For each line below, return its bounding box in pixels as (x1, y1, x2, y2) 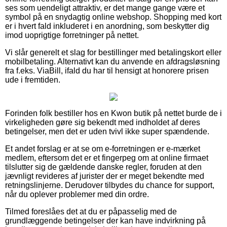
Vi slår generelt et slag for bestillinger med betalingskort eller (5, 48, 221, 57)
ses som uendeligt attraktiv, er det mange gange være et (5, 3, 205, 12)
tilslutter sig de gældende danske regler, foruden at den (5, 162, 202, 171)
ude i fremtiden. (5, 75, 60, 84)
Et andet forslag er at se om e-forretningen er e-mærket (5, 144, 200, 153)
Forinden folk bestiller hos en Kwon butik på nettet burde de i (5, 108, 222, 118)
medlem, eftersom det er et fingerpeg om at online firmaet (5, 153, 208, 162)
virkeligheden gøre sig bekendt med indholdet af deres (5, 118, 200, 127)
